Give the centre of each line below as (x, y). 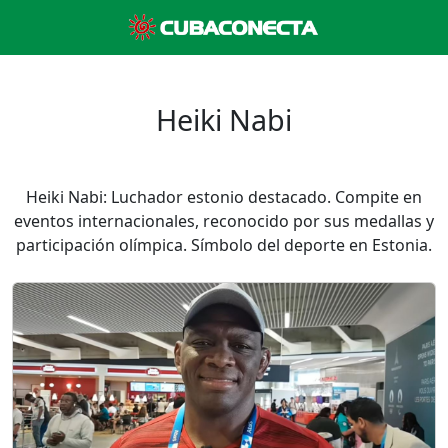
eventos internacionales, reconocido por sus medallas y (224, 221)
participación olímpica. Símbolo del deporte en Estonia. (224, 245)
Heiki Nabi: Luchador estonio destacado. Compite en (224, 197)
